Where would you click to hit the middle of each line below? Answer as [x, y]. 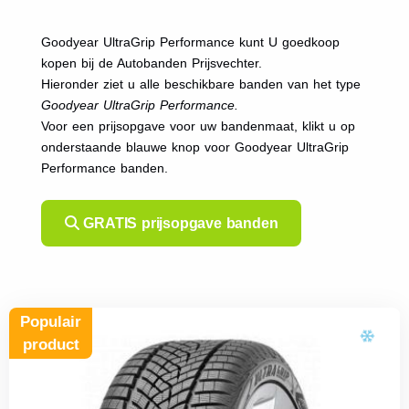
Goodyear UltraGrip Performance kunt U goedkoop [190, 42]
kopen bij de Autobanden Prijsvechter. [151, 63]
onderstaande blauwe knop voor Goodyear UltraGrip [194, 147]
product [51, 344]
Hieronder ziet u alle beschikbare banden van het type [200, 84]
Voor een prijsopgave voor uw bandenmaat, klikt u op [198, 126]
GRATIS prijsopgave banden [178, 223]
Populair [51, 321]
